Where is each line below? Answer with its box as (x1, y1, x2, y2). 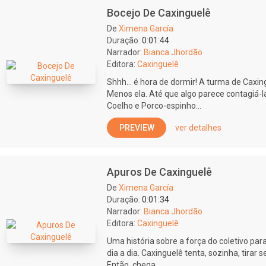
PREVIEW (119, 123, 154, 132)
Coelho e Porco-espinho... (107, 101, 201, 110)
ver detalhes (175, 123, 221, 132)
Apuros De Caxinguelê (107, 166, 212, 178)
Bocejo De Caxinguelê (107, 7, 211, 19)
